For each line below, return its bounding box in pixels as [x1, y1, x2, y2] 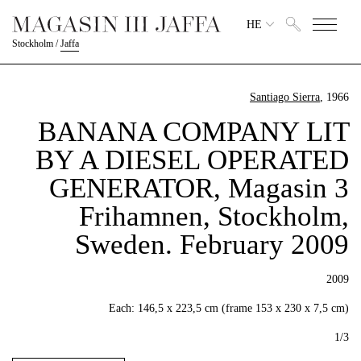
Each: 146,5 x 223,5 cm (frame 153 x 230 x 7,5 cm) [109, 302, 349, 314]
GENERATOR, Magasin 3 [49, 172, 349, 204]
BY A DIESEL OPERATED [35, 144, 349, 176]
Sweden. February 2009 [75, 229, 349, 260]
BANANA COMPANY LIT [38, 116, 349, 147]
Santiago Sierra [250, 91, 320, 103]
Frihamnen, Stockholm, [79, 201, 349, 232]
